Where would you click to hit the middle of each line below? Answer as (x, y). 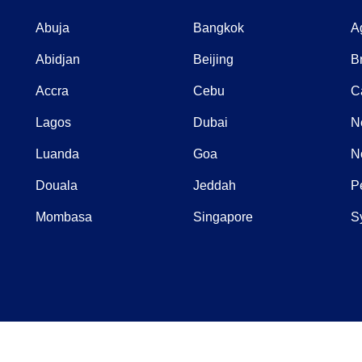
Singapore (223, 217)
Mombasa (63, 217)
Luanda (57, 154)
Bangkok (218, 27)
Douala (56, 185)
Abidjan (57, 59)
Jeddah (214, 185)
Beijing (213, 59)
